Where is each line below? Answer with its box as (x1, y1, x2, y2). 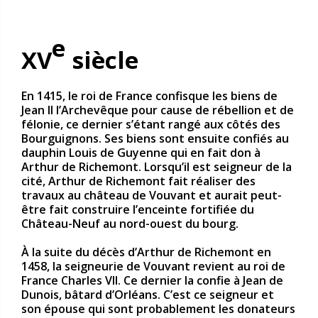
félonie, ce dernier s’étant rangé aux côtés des (21, 116, 280, 132)
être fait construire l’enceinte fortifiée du (21, 201, 254, 217)
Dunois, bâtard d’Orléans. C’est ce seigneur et (21, 287, 274, 303)
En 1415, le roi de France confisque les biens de (21, 87, 278, 104)
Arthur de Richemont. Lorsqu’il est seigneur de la (21, 158, 292, 175)
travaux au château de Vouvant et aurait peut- (21, 187, 282, 203)
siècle (65, 43, 138, 76)
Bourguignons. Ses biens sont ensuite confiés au (21, 130, 289, 146)
